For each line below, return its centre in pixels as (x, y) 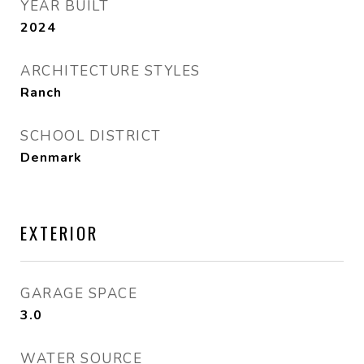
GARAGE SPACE (79, 294)
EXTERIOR (59, 233)
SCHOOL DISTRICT (91, 136)
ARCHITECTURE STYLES (110, 71)
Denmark (51, 158)
